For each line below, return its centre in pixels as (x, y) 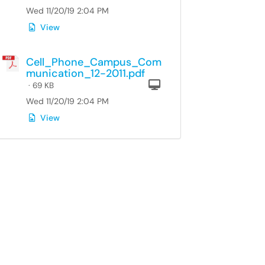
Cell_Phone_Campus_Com (94, 62)
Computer (193, 84)
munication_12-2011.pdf (85, 73)
